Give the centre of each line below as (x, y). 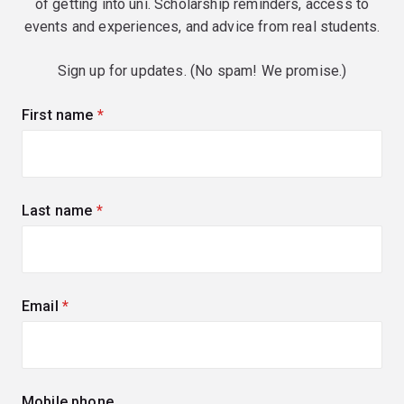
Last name (59, 211)
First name (60, 115)
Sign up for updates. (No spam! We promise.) (202, 71)
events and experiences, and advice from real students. (202, 27)
